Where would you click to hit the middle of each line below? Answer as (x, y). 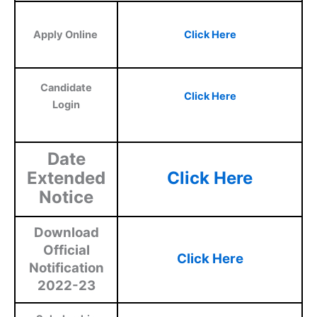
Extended (66, 178)
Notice (66, 197)
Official (66, 250)
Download (66, 233)
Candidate (66, 88)
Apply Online (66, 35)
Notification (66, 268)
